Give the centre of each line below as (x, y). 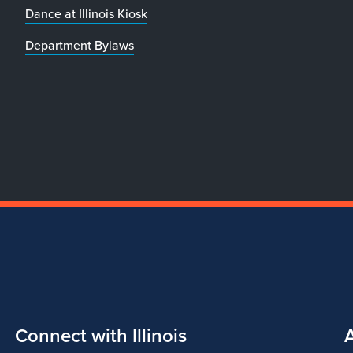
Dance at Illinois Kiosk (86, 13)
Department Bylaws (80, 45)
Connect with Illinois (100, 335)
